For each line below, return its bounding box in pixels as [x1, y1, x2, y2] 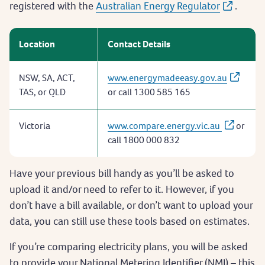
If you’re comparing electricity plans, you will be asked [9, 239, 248, 253]
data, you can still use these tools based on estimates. [9, 214, 250, 228]
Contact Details [108, 37, 170, 50]
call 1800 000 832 [108, 133, 180, 146]
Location [19, 37, 55, 50]
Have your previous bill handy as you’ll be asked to [9, 166, 234, 180]
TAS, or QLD [19, 85, 66, 98]
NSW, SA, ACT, [19, 71, 75, 84]
